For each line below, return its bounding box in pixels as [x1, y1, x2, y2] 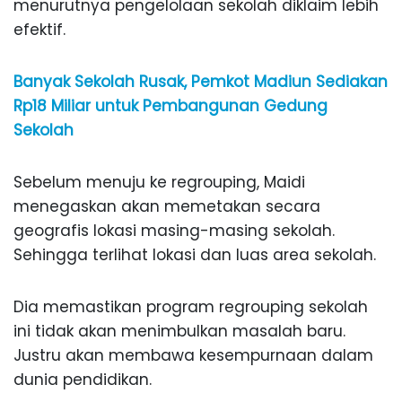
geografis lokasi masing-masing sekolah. [13, 220, 335, 242]
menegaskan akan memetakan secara [13, 196, 320, 218]
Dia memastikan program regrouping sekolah [13, 296, 368, 319]
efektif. [13, 19, 66, 41]
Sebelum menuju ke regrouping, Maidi [13, 171, 305, 194]
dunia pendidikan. [13, 369, 152, 391]
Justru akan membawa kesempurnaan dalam [13, 345, 373, 367]
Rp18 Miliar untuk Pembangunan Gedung [13, 95, 328, 118]
